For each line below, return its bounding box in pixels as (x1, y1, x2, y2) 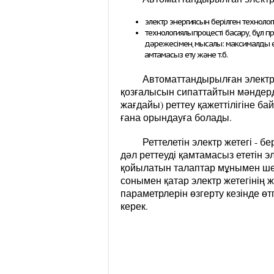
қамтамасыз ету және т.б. (145, 50, 228, 60)
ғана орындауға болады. (120, 111, 232, 124)
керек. (120, 199, 148, 212)
